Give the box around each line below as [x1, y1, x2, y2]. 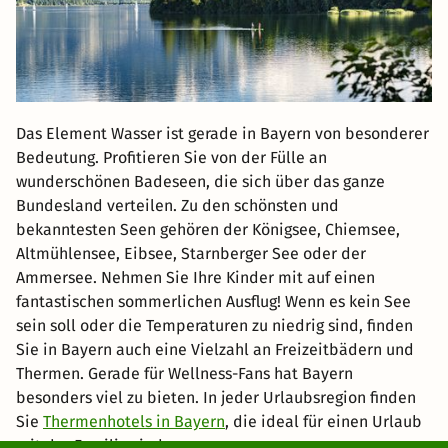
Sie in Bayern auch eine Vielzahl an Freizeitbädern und [16, 340, 414, 360]
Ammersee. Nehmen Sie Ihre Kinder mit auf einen [16, 268, 375, 288]
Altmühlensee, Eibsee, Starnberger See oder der [16, 244, 366, 264]
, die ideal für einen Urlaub [225, 412, 422, 432]
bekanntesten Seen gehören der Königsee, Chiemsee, [16, 220, 400, 240]
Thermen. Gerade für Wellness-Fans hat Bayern [16, 364, 353, 384]
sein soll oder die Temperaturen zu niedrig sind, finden [16, 316, 413, 336]
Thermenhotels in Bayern [43, 412, 225, 432]
